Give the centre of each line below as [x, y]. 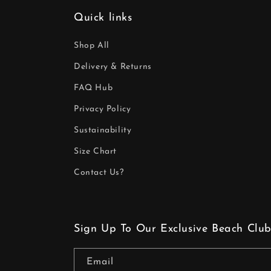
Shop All [92, 46]
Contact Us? [99, 173]
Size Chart [95, 152]
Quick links [103, 18]
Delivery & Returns [113, 67]
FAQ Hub [93, 88]
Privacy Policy [103, 109]
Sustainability [103, 130]
